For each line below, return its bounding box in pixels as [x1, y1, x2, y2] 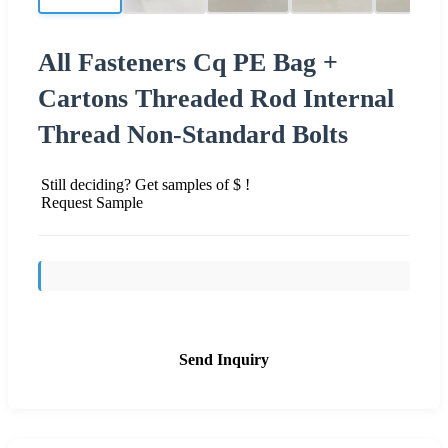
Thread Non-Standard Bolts [38, 119, 348, 149]
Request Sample [41, 193, 143, 211]
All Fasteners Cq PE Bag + [38, 47, 338, 77]
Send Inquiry [179, 350, 269, 368]
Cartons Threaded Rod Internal [38, 83, 394, 113]
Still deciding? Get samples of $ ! [41, 175, 250, 193]
